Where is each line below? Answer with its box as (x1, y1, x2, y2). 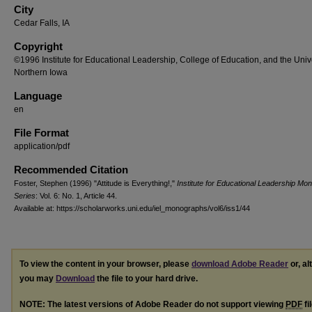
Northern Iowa (14, 68, 68, 77)
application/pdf (14, 141, 70, 151)
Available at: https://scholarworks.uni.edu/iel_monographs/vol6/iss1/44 (14, 204, 250, 212)
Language (14, 90, 62, 102)
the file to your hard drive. (95, 274, 198, 283)
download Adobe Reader (192, 259, 288, 269)
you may (19, 274, 56, 283)
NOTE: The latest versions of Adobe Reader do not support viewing (19, 299, 286, 309)
